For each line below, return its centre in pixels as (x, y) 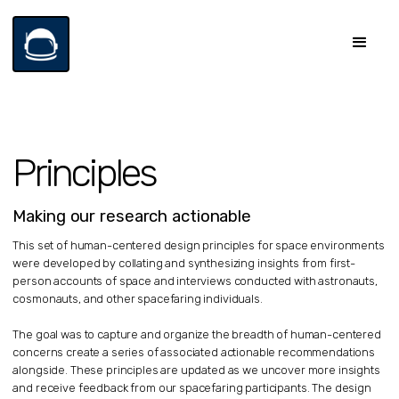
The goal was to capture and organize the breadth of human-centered (197, 334)
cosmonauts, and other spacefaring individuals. (138, 298)
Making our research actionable (132, 216)
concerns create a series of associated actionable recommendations (194, 352)
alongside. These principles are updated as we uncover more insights (196, 370)
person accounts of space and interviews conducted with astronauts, (195, 281)
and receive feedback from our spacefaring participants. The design (192, 387)
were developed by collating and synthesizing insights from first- (184, 263)
